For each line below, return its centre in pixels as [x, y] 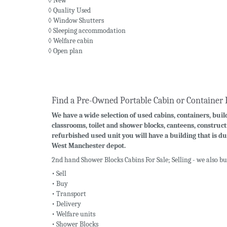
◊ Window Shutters [76, 21]
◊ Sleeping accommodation [87, 31]
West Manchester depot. [89, 146]
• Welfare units [73, 214]
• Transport [69, 194]
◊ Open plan [65, 51]
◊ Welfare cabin [71, 41]
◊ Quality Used [69, 11]
